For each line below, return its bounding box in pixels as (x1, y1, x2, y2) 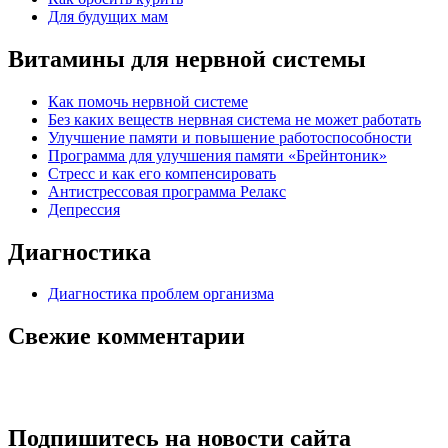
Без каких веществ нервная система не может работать (48, 110, 421, 128)
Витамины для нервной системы (8, 45, 366, 72)
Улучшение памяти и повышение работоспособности (48, 128, 412, 146)
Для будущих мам (48, 7, 168, 25)
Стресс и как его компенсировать (48, 164, 276, 182)
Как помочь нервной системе (48, 92, 248, 110)
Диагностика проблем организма (48, 285, 274, 303)
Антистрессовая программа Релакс (48, 182, 286, 200)
